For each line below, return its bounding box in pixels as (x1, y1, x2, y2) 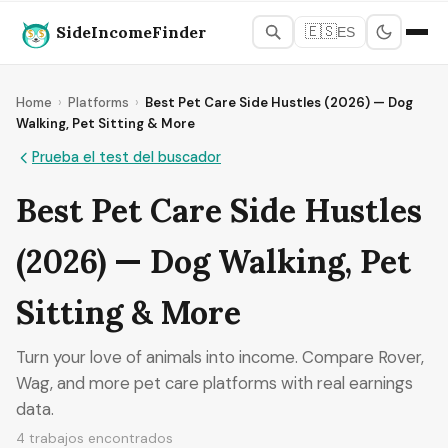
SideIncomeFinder (56, 21, 206, 42)
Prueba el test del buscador (32, 148, 221, 166)
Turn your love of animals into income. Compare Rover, (16, 346, 424, 368)
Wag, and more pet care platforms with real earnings (16, 372, 413, 394)
